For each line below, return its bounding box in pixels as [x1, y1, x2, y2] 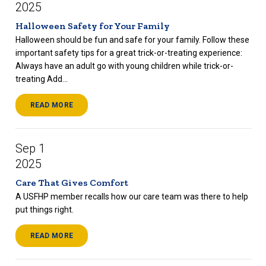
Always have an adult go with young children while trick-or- [15, 61, 233, 71]
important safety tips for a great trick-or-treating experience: [15, 48, 242, 58]
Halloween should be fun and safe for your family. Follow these [15, 35, 249, 45]
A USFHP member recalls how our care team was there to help [15, 192, 248, 202]
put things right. [15, 205, 74, 215]
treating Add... [15, 74, 68, 84]
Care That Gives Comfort [15, 177, 128, 188]
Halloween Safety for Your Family [15, 20, 170, 31]
